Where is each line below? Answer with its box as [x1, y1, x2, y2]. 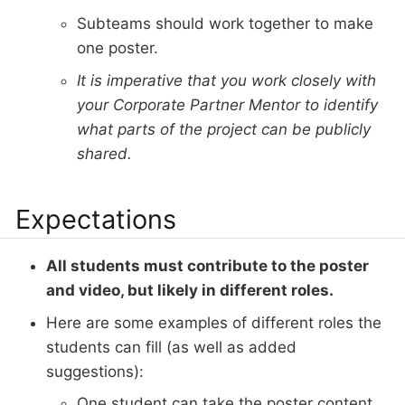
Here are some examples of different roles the [46, 313, 381, 332]
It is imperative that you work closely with [77, 71, 376, 89]
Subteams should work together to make [77, 14, 373, 33]
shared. [77, 144, 132, 163]
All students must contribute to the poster [46, 257, 369, 276]
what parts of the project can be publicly [77, 119, 371, 138]
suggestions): [46, 362, 144, 381]
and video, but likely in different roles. [46, 281, 334, 300]
